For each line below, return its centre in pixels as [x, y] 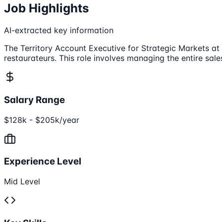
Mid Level [22, 182]
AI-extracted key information [59, 30]
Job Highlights [46, 8]
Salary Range [34, 100]
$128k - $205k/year [42, 120]
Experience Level [43, 162]
